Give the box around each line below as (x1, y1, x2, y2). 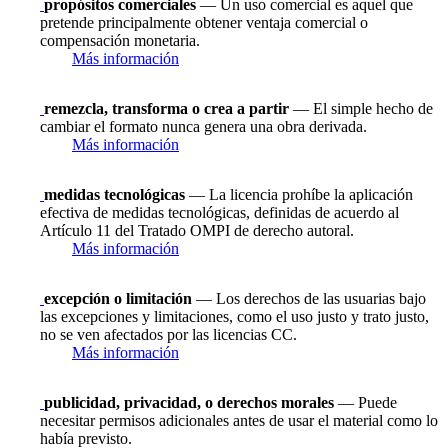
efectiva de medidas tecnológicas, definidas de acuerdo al (40, 204, 399, 222)
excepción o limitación (44, 290, 192, 308)
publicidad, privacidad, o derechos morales (44, 394, 334, 412)
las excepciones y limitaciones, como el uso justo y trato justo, (40, 308, 429, 326)
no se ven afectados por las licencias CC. (40, 326, 297, 344)
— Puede (334, 394, 397, 412)
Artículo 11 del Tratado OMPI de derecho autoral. (40, 222, 354, 240)
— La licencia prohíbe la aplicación (185, 186, 413, 204)
